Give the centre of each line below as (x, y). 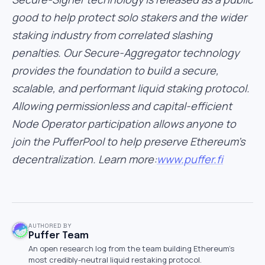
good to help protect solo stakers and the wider (129, 17)
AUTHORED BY (50, 226)
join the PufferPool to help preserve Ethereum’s (128, 141)
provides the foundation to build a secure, (115, 70)
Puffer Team (59, 236)
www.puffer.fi (190, 159)
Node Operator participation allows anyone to (124, 124)
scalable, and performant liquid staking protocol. (131, 88)
